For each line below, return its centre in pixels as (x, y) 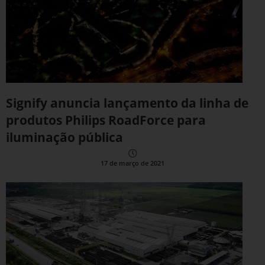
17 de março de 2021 (132, 163)
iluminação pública (64, 138)
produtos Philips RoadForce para (106, 120)
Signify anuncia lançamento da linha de (127, 103)
